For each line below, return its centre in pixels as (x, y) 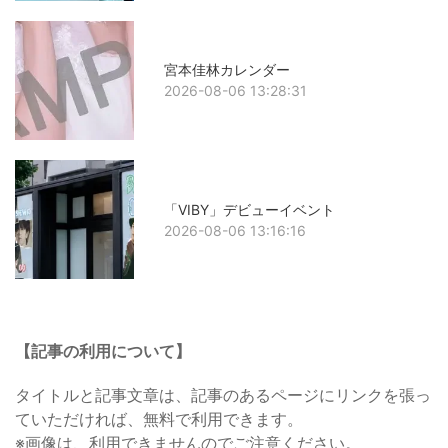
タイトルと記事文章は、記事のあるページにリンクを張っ (223, 395)
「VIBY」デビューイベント (250, 209)
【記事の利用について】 (103, 351)
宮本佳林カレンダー (227, 70)
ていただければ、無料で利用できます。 (159, 419)
